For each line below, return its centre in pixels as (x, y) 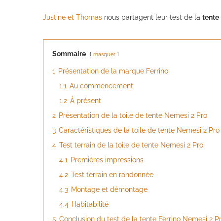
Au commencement (101, 86)
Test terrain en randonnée (112, 174)
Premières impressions (107, 160)
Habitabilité (90, 204)
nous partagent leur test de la (152, 17)
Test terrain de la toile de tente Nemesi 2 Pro (131, 145)
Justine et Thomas (73, 17)
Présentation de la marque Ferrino (113, 71)
